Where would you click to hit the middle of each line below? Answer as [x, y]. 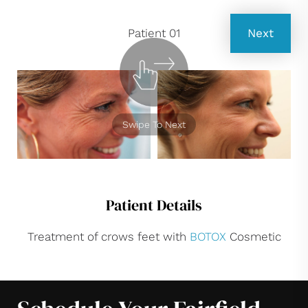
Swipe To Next [154, 124]
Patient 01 [154, 33]
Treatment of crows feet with [108, 237]
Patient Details [154, 205]
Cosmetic [253, 237]
